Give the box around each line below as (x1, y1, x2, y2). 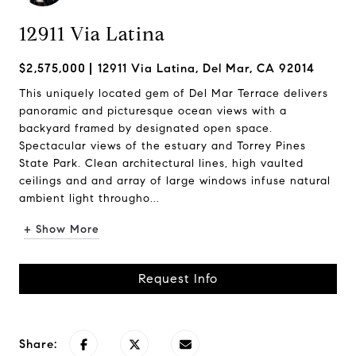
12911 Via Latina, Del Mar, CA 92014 (98, 61, 315, 75)
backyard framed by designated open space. (19, 122, 273, 135)
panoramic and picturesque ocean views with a (19, 104, 287, 118)
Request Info (138, 271, 218, 286)
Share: (19, 337, 57, 351)
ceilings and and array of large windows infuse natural (19, 174, 331, 188)
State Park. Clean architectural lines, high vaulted (19, 157, 304, 170)
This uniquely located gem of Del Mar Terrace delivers (19, 87, 328, 100)
